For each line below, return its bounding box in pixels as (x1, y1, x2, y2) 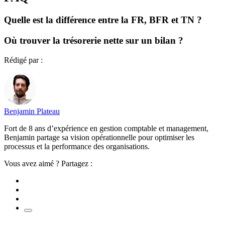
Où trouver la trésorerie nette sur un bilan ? (4, 35, 183, 46)
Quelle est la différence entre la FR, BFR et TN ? (4, 15, 202, 26)
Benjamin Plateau (4, 106, 60, 116)
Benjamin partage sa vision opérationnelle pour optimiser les (4, 133, 194, 142)
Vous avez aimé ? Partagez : (4, 159, 92, 168)
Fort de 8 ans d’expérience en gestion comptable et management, (4, 124, 208, 133)
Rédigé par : (4, 55, 43, 64)
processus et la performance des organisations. (4, 142, 150, 151)
